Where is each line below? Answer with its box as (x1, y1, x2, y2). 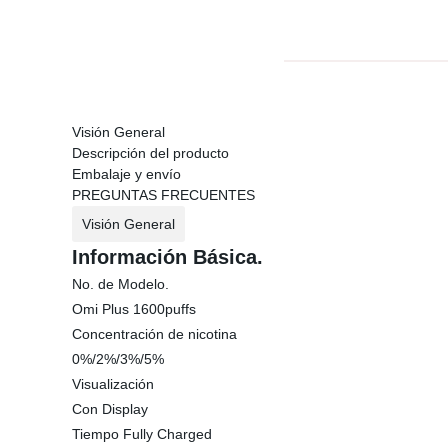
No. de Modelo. (72, 276, 169, 292)
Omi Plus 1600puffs (72, 301, 196, 317)
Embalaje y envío (72, 166, 181, 182)
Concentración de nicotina (72, 326, 237, 342)
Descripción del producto (72, 145, 229, 161)
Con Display (72, 401, 148, 417)
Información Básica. (72, 246, 263, 268)
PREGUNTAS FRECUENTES (72, 187, 255, 203)
